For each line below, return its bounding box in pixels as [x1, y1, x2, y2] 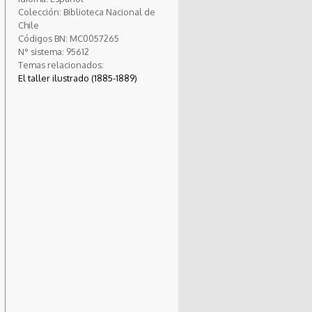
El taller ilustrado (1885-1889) [17, 72, 137, 84]
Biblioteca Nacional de [63, 6, 155, 17]
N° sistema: [17, 45, 66, 57]
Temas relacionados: [17, 58, 104, 70]
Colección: [17, 6, 63, 17]
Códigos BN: [17, 32, 70, 44]
